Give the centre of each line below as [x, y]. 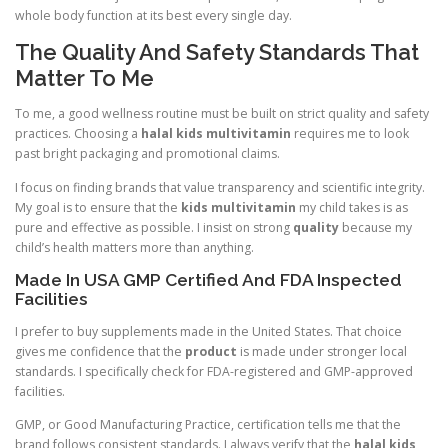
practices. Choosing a [78, 134]
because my [375, 227]
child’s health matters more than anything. [134, 247]
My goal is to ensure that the [98, 207]
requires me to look [350, 134]
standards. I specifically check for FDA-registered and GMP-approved [214, 371]
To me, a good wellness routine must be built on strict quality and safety [222, 114]
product [211, 351]
